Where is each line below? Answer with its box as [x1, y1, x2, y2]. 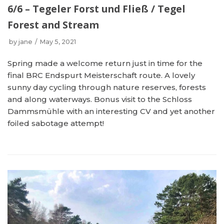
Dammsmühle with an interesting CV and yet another [7, 106, 215, 116]
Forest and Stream [7, 18, 99, 31]
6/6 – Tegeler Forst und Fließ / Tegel [7, 2, 185, 15]
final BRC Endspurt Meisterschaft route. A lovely [7, 70, 195, 80]
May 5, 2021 [39, 38, 76, 45]
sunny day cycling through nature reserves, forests [7, 82, 206, 92]
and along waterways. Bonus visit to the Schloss [7, 94, 192, 104]
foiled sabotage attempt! [7, 118, 104, 128]
